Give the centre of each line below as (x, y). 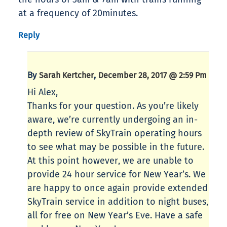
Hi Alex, (43, 92)
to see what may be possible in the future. (116, 147)
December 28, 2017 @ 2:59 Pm (153, 75)
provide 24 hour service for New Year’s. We (117, 175)
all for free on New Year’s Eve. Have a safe (115, 216)
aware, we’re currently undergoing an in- (112, 120)
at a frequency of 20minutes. (78, 13)
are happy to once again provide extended (118, 188)
